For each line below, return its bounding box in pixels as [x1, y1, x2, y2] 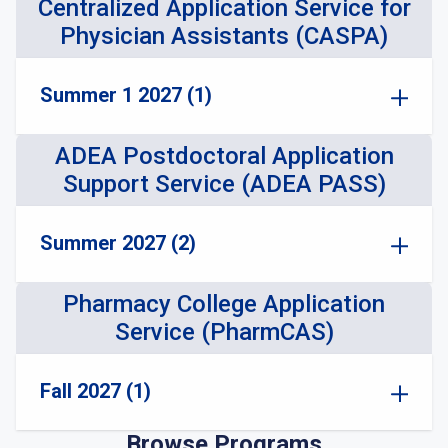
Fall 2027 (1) [40, 379, 151, 403]
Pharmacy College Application [63, 290, 385, 318]
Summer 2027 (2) [40, 231, 196, 255]
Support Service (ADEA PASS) [62, 170, 386, 198]
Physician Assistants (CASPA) [60, 22, 388, 50]
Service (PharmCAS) [114, 318, 334, 346]
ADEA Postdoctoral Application [54, 142, 394, 170]
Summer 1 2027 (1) [40, 83, 212, 107]
